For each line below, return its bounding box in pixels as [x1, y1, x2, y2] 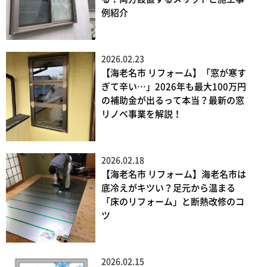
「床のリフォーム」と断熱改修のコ [101, 197, 244, 207]
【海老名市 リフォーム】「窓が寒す [101, 69, 246, 78]
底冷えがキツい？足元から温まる [101, 184, 235, 193]
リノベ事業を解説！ [101, 110, 182, 119]
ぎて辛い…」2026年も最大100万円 [101, 82, 246, 92]
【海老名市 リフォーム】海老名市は [101, 170, 246, 179]
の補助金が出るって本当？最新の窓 [101, 96, 244, 105]
